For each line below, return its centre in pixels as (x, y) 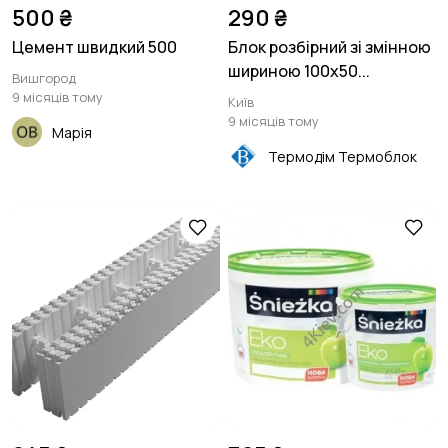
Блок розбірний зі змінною (329, 47)
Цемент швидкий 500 (94, 47)
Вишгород (44, 78)
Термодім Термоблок (342, 156)
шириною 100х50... (299, 71)
